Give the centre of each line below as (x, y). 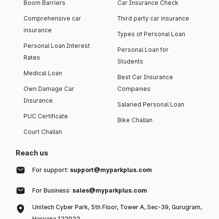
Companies (134, 89)
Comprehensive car (52, 19)
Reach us (32, 153)
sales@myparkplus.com (110, 191)
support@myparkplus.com (111, 170)
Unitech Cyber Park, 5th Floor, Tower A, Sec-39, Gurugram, (117, 207)
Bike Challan (135, 120)
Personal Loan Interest (57, 46)
